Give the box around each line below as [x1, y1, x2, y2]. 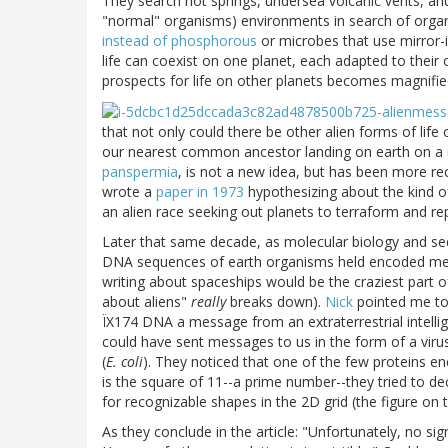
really [191, 292, 226, 312]
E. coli [106, 352, 143, 372]
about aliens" [102, 292, 191, 312]
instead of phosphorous [102, 30, 257, 50]
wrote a [102, 182, 156, 202]
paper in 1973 [156, 182, 244, 202]
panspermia [102, 162, 178, 182]
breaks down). [226, 292, 325, 312]
